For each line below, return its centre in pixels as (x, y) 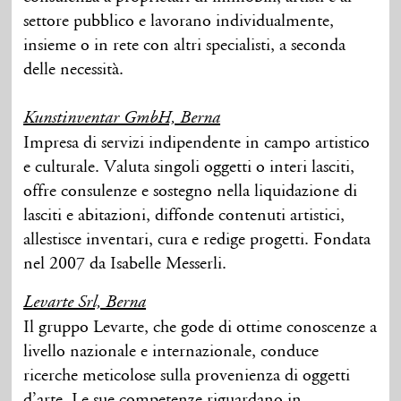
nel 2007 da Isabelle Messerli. (125, 264)
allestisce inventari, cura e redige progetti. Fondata (197, 239)
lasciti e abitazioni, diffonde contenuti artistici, (184, 215)
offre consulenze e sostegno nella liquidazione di (191, 191)
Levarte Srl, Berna (85, 303)
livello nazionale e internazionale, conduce (171, 351)
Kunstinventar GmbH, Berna (122, 119)
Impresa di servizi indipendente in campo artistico (197, 143)
